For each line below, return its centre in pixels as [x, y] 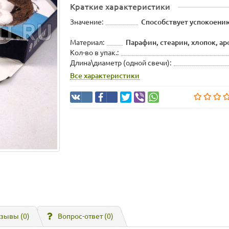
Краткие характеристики [120, 7]
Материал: [87, 43]
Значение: [87, 22]
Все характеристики [105, 76]
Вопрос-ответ [81, 216]
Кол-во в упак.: [95, 53]
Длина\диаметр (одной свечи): [121, 63]
